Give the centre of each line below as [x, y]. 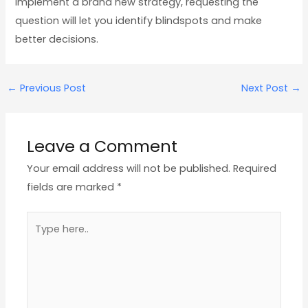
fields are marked [72, 187]
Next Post [266, 88]
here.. [40, 239]
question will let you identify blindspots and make [139, 21]
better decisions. [57, 40]
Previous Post [51, 88]
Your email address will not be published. [129, 169]
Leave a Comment [102, 146]
